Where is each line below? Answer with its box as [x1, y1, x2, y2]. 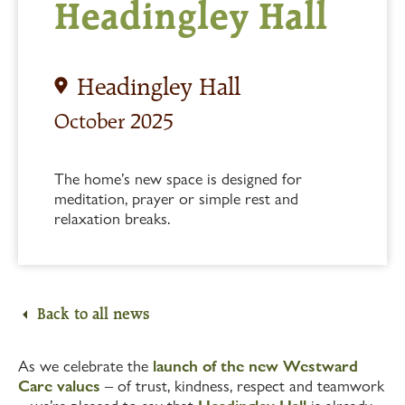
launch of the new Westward [153, 356, 358, 376]
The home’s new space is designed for [54, 169, 302, 189]
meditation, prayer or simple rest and [54, 189, 298, 209]
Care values [18, 376, 100, 396]
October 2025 [54, 109, 174, 134]
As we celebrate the [18, 356, 153, 376]
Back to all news [37, 305, 149, 324]
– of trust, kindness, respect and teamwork [100, 376, 384, 396]
